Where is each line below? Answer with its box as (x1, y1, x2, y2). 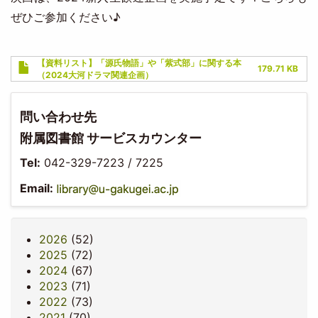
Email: (20, 180, 54, 195)
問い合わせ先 (20, 109, 97, 124)
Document (9, 56, 68, 71)
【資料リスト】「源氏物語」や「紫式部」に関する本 (36, 57, 241, 69)
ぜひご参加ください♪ (10, 10, 121, 25)
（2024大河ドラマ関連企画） (36, 70, 153, 81)
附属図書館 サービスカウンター (20, 130, 202, 146)
